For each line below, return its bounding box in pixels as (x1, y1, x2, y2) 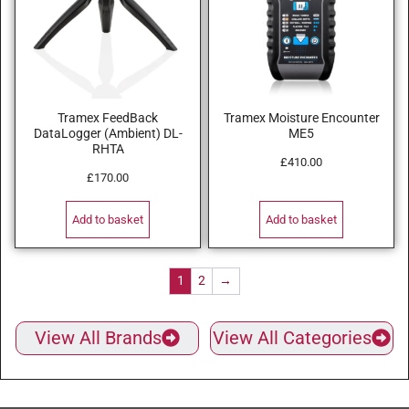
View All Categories (213, 326, 372, 349)
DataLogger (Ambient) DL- (33, 126, 183, 142)
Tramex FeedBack (58, 110, 158, 127)
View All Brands (34, 326, 162, 349)
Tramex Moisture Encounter (223, 110, 380, 127)
